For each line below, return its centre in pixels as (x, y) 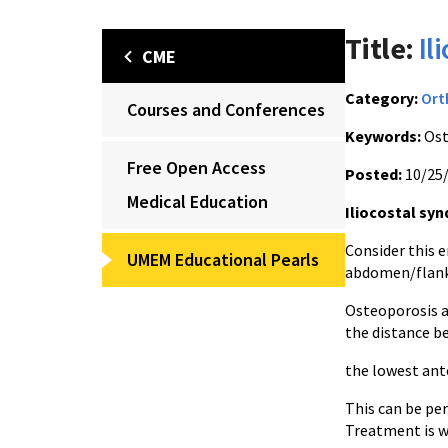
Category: (381, 98)
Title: (379, 48)
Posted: (373, 174)
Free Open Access (196, 167)
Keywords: (383, 136)
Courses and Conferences (226, 109)
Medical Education (197, 201)
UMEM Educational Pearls (223, 259)
